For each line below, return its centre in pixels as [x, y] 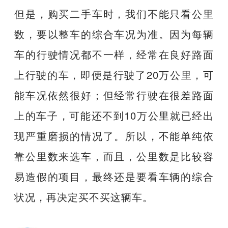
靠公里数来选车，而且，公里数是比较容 [114, 156]
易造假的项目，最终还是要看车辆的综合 [114, 176]
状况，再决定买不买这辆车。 [84, 196]
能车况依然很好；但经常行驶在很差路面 [114, 95]
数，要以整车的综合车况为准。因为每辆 [114, 34]
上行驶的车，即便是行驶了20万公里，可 [114, 74]
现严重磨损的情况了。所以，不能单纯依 [114, 135]
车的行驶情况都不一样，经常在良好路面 [114, 54]
